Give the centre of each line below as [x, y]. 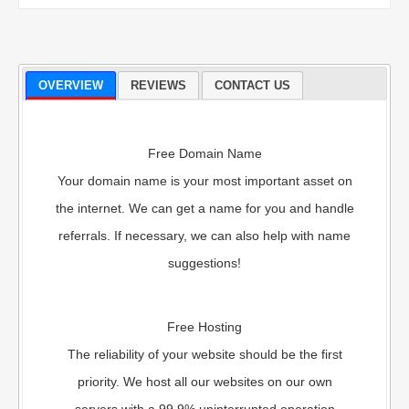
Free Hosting [204, 327]
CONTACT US [253, 85]
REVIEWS [159, 85]
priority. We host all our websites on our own [204, 382]
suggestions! [204, 263]
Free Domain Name [204, 154]
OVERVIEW [70, 85]
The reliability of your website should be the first [204, 355]
